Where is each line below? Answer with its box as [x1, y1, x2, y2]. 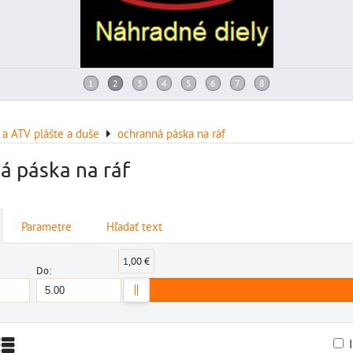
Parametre [21, 218, 72, 234]
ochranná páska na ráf [117, 125, 225, 141]
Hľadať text [106, 218, 162, 234]
